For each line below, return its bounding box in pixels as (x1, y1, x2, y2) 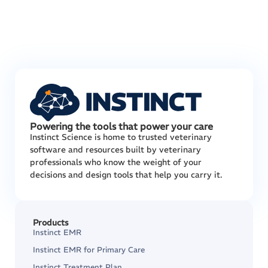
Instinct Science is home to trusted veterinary (30, 132, 212, 142)
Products (33, 217, 68, 228)
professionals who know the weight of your (30, 157, 202, 167)
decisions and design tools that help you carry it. (30, 169, 223, 180)
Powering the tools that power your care (30, 120, 213, 132)
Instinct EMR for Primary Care (33, 245, 145, 255)
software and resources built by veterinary (30, 144, 201, 155)
